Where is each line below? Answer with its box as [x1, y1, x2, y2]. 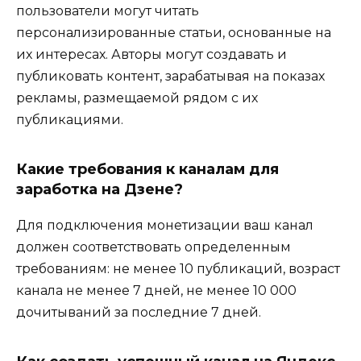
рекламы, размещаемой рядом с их [16, 89, 258, 106]
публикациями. [16, 111, 123, 127]
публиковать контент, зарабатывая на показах [16, 68, 325, 84]
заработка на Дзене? [16, 180, 183, 198]
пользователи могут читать [16, 2, 199, 19]
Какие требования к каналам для [16, 160, 279, 178]
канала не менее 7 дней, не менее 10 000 [16, 282, 297, 298]
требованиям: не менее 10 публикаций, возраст [16, 260, 340, 276]
